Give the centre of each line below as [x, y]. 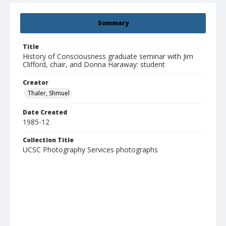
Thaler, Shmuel [49, 93]
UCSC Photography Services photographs [90, 150]
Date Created [45, 112]
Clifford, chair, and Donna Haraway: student [94, 65]
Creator [36, 83]
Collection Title [48, 140]
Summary [113, 23]
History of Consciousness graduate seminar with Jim [108, 56]
